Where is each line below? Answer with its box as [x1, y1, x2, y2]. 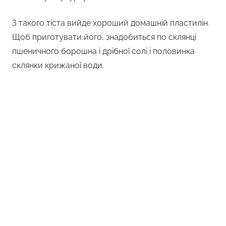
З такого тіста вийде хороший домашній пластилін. [12, 18, 209, 28]
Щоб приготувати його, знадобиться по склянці [12, 32, 196, 42]
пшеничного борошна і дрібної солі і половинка [12, 46, 195, 56]
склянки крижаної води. [12, 61, 104, 71]
